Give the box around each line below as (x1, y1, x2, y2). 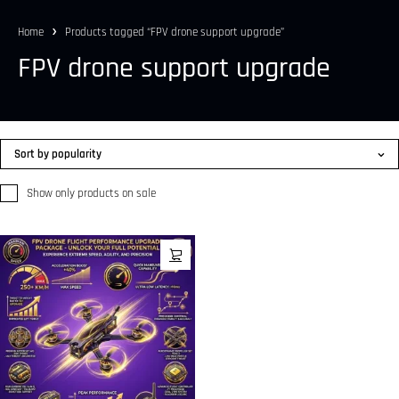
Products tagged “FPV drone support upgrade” (65, 25, 284, 39)
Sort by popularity (14, 147, 102, 161)
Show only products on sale (27, 186, 156, 200)
